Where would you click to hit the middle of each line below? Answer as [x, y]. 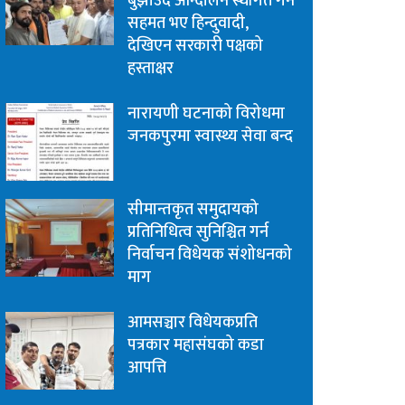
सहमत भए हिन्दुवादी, [188, 24]
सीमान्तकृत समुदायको [193, 210]
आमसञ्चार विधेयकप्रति [193, 323]
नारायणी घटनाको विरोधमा [206, 114]
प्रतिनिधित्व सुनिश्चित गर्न [198, 233]
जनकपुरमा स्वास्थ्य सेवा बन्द [210, 137]
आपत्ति [147, 368]
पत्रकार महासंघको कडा [196, 346]
